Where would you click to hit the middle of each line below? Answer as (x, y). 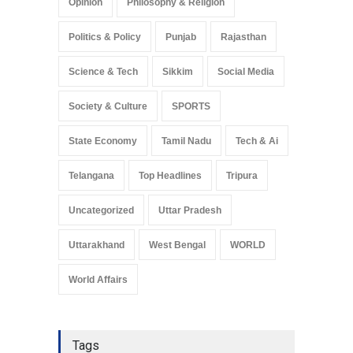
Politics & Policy (105, 37)
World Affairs (98, 280)
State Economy (103, 141)
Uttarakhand (97, 245)
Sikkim (178, 72)
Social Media (246, 72)
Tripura (242, 176)
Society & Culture (108, 107)
